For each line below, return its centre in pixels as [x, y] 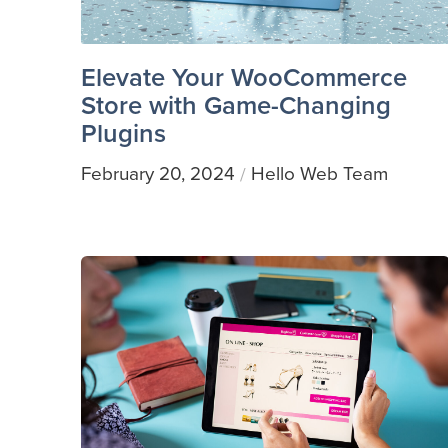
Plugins [123, 133]
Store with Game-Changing [235, 105]
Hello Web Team [319, 174]
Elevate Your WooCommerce [243, 77]
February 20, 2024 [157, 174]
